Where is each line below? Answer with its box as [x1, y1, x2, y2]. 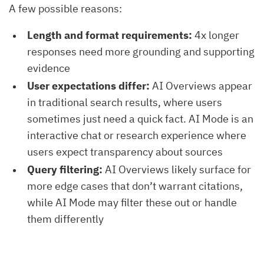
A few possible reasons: [9, 1, 122, 15]
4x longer [192, 28, 239, 42]
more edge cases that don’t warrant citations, [27, 179, 243, 193]
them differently [27, 212, 104, 226]
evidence [27, 61, 70, 75]
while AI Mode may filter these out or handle [27, 195, 237, 209]
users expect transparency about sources [27, 144, 223, 159]
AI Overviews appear [150, 78, 252, 93]
